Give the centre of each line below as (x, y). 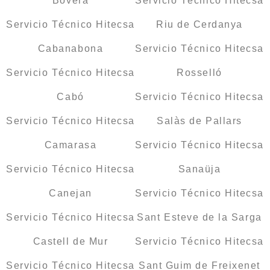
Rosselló (199, 73)
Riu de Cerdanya (199, 25)
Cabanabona (71, 49)
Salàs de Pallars (199, 121)
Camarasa (71, 145)
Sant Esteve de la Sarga (199, 218)
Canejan (71, 193)
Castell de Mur (71, 242)
